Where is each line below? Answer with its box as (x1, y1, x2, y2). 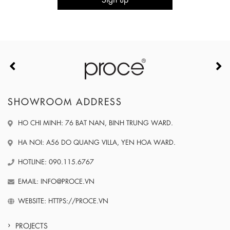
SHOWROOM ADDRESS (8, 98, 122, 107)
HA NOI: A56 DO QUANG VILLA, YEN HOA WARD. (18, 137, 176, 147)
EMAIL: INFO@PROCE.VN (18, 176, 94, 186)
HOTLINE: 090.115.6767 (18, 157, 94, 167)
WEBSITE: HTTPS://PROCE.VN (18, 196, 108, 206)
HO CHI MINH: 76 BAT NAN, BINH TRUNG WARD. (18, 118, 173, 128)
